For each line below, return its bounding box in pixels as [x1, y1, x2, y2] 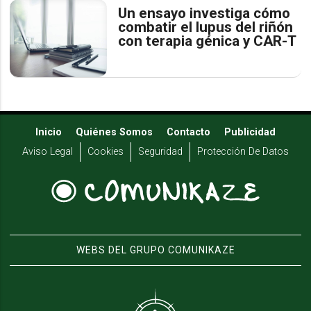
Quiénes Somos [76, 126, 153, 138]
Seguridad [138, 145, 183, 158]
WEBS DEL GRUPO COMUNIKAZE [76, 244, 235, 255]
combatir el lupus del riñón [118, 18, 294, 35]
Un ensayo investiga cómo [118, 4, 291, 22]
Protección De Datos [197, 145, 289, 158]
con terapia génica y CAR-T [118, 32, 297, 49]
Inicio [35, 126, 62, 138]
